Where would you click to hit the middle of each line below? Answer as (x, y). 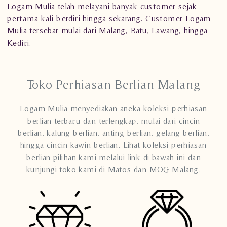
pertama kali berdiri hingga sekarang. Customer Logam (109, 18)
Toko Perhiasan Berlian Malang (113, 84)
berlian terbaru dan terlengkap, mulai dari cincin (113, 121)
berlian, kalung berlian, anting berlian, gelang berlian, (113, 133)
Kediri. (19, 43)
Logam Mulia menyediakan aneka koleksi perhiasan (113, 108)
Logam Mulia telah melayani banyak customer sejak (102, 6)
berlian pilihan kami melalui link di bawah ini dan (113, 157)
